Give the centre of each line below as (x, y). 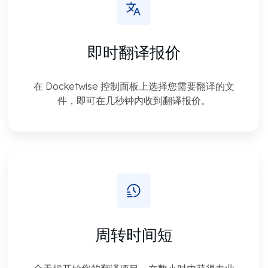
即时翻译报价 (134, 52)
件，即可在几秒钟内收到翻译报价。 (134, 100)
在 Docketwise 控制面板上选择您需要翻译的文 (134, 86)
